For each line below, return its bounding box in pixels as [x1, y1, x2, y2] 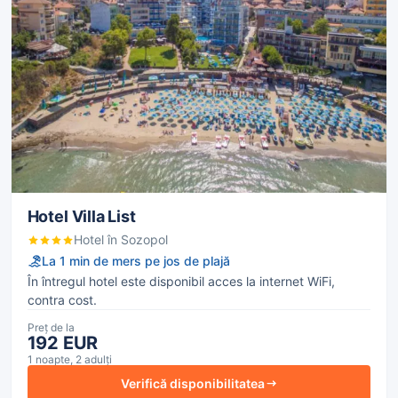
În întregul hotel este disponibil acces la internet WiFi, [27, 274, 335, 290]
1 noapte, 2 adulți [27, 352, 112, 366]
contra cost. [27, 292, 97, 308]
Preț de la [27, 320, 75, 334]
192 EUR [27, 331, 99, 354]
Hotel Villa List [27, 206, 136, 226]
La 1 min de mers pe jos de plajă [41, 253, 230, 269]
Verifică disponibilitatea [120, 375, 265, 391]
